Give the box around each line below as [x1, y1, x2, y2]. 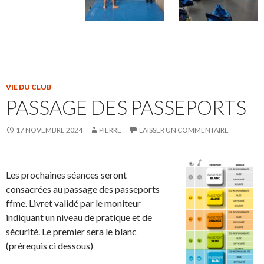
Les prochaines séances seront [6, 169, 127, 181]
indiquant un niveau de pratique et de [6, 212, 152, 223]
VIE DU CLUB [6, 82, 51, 92]
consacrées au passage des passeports [6, 183, 160, 195]
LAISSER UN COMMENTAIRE [139, 126, 229, 135]
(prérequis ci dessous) [6, 240, 93, 252]
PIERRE [99, 126, 121, 135]
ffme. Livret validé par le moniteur [6, 197, 141, 209]
